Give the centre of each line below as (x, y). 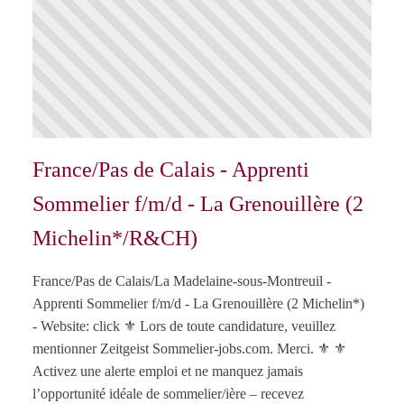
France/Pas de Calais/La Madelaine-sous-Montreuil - (182, 281)
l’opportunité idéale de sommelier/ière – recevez (168, 394)
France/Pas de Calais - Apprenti (171, 170)
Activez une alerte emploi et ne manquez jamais (168, 372)
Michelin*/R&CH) (115, 239)
